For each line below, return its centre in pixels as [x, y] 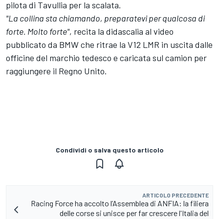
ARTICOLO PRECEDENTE [175, 195]
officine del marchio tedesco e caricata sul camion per [106, 58]
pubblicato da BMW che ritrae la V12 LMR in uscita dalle [109, 45]
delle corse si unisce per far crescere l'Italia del [134, 213]
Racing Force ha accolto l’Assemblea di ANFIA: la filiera [120, 203]
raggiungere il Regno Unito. [56, 71]
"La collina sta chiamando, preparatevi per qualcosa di [105, 18]
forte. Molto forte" [38, 32]
